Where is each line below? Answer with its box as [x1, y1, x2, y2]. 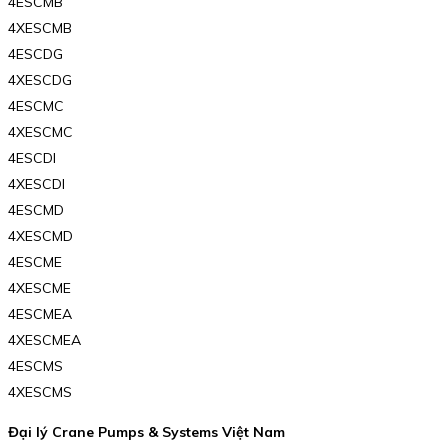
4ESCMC [8, 97, 64, 116]
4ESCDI [8, 149, 56, 168]
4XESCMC [8, 123, 73, 142]
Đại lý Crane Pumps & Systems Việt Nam [8, 422, 285, 441]
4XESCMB [8, 19, 72, 38]
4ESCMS [8, 357, 63, 376]
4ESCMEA [8, 305, 72, 324]
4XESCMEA [8, 331, 81, 350]
